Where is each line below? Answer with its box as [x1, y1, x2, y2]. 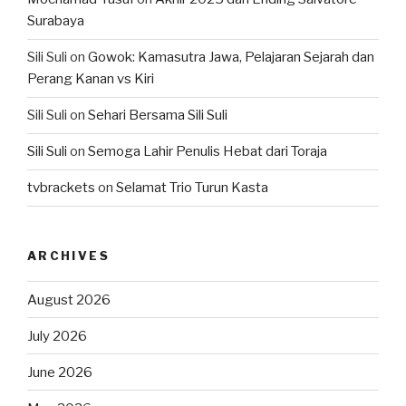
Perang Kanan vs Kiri [27, 71, 154, 88]
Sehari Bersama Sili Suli [88, 107, 227, 124]
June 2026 [27, 363, 92, 381]
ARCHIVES [27, 247, 110, 263]
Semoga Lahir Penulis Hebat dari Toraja [88, 143, 327, 160]
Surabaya [27, 13, 84, 30]
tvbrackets [27, 179, 95, 197]
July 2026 [27, 327, 87, 344]
